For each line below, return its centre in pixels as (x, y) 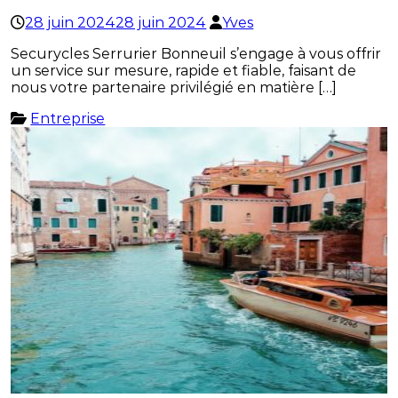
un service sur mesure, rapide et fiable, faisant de (184, 71)
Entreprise (68, 119)
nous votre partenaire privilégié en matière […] (174, 88)
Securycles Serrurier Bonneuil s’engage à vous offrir (196, 54)
